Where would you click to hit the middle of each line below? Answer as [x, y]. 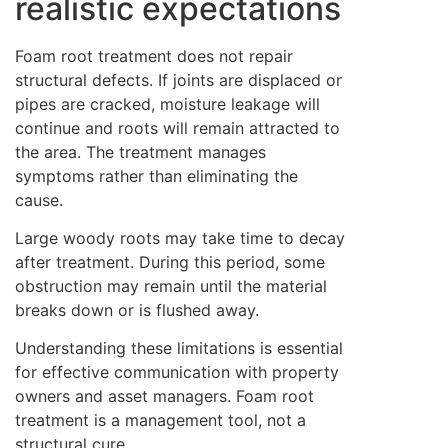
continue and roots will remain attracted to [177, 127]
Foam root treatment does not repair [154, 55]
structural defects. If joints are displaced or [178, 79]
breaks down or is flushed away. [137, 309]
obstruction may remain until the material [171, 285]
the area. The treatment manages [140, 151]
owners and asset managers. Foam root [164, 396]
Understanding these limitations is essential [179, 348]
